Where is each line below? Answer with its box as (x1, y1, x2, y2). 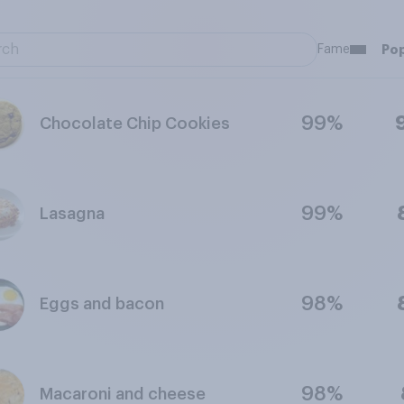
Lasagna (39, 206, 105, 222)
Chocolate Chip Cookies (39, 115, 230, 132)
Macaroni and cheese (39, 386, 206, 402)
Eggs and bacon (39, 296, 164, 312)
